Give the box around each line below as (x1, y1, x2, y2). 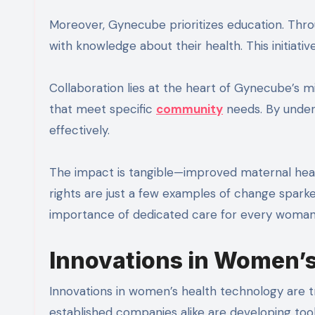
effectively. (49, 122, 110, 139)
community (156, 101, 223, 117)
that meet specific (49, 101, 156, 117)
